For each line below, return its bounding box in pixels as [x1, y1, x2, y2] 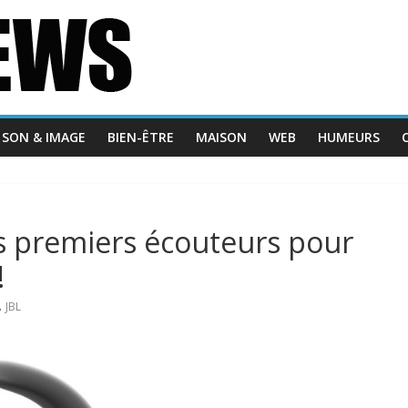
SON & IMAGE [2, 128, 86, 146]
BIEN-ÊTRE [107, 128, 174, 146]
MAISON [196, 128, 247, 146]
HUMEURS [318, 128, 380, 146]
